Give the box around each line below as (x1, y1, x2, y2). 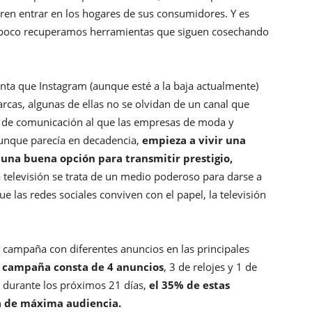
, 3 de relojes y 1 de (164, 260, 257, 274)
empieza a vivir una (142, 133, 246, 148)
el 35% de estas (149, 278, 230, 292)
